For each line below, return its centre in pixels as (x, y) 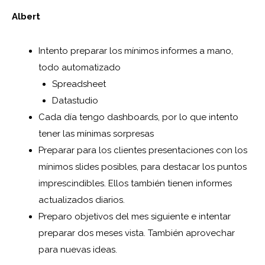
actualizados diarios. (82, 200)
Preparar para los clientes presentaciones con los (143, 150)
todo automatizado (80, 67)
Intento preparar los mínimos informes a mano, (136, 51)
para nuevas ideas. (78, 249)
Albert (26, 16)
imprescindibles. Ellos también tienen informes (135, 183)
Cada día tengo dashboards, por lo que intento (138, 117)
